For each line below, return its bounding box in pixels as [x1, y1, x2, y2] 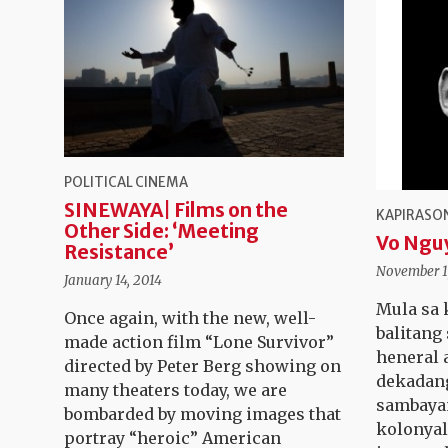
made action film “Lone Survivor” [64, 332, 334, 353]
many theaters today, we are [64, 380, 287, 401]
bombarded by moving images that [64, 404, 341, 425]
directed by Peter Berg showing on [64, 356, 341, 377]
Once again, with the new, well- [64, 308, 316, 329]
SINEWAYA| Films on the [64, 198, 288, 223]
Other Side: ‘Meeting [64, 219, 259, 244]
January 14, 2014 [64, 272, 162, 290]
